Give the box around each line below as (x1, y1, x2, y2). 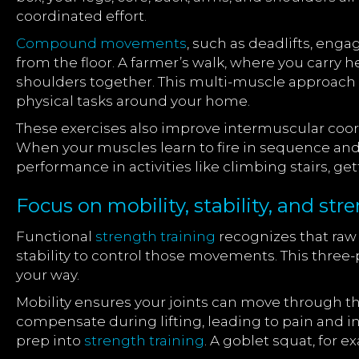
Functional (16, 228, 95, 244)
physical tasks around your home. (16, 93, 250, 109)
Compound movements (16, 35, 187, 51)
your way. (16, 267, 79, 283)
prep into (16, 333, 84, 349)
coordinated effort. (16, 8, 147, 24)
